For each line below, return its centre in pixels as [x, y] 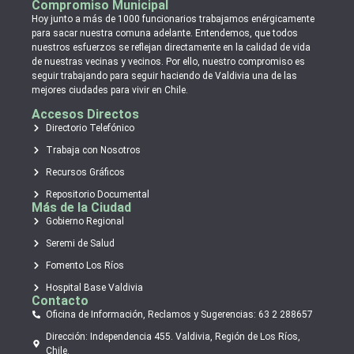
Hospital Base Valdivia [94, 288]
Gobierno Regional [85, 222]
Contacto [60, 301]
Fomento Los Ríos [85, 266]
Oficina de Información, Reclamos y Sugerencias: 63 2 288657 [179, 315]
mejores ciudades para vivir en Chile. [110, 90]
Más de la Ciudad [81, 208]
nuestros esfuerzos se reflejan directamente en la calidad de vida [171, 47]
